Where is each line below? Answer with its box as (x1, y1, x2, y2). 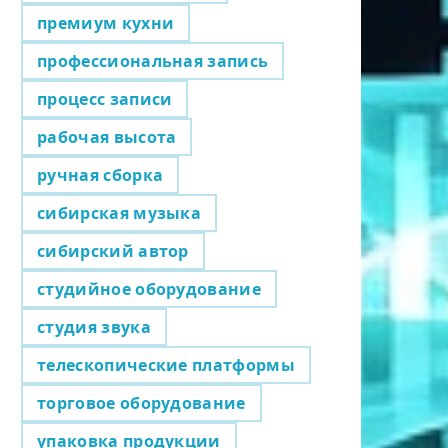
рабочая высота (37, 125, 177, 148)
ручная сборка (37, 163, 164, 186)
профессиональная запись (37, 49, 269, 72)
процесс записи (37, 87, 173, 110)
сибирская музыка (37, 201, 202, 224)
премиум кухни (37, 11, 175, 34)
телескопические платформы (37, 353, 295, 376)
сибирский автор (37, 239, 189, 262)
